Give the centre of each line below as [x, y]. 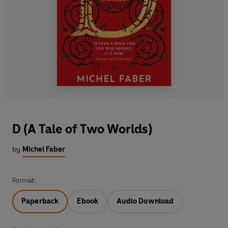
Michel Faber [44, 149]
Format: [24, 180]
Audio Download [145, 201]
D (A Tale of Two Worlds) [82, 129]
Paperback [40, 201]
